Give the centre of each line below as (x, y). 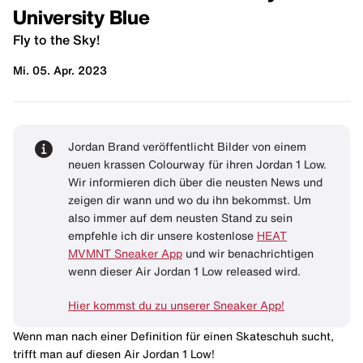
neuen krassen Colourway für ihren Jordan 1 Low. (197, 164)
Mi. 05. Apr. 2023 (60, 70)
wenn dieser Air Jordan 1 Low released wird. (184, 271)
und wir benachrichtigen (248, 253)
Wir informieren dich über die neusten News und (195, 182)
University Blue (81, 17)
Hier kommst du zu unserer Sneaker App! (176, 305)
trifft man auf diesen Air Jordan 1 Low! (114, 354)
